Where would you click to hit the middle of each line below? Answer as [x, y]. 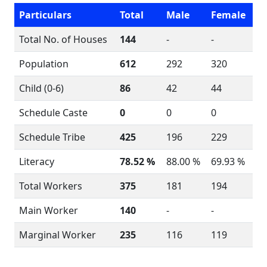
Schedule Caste [53, 113]
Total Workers [51, 186]
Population [44, 64]
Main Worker [49, 210]
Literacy [37, 162]
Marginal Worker [58, 235]
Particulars [45, 15]
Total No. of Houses [63, 39]
